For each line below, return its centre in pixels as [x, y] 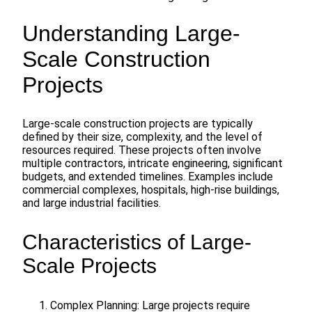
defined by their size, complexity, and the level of [142, 137]
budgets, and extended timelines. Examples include [148, 177]
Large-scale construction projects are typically [138, 124]
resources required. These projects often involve [142, 150]
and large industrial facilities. [92, 203]
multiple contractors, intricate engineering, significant [153, 163]
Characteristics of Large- [137, 242]
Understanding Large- [131, 34]
